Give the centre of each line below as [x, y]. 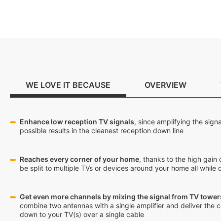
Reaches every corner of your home [79, 159]
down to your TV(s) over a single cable [82, 214]
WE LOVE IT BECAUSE [68, 85]
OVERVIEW [166, 85]
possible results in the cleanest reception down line [102, 130]
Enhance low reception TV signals [77, 122]
